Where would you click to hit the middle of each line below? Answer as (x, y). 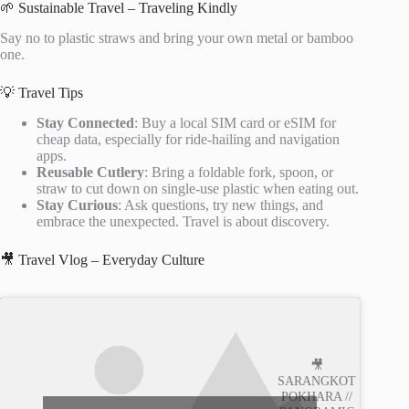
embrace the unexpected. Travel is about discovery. (183, 221)
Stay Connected (85, 122)
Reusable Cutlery (90, 172)
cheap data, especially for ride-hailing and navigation (188, 139)
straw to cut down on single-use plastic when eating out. (198, 188)
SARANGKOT (317, 381)
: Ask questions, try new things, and (220, 204)
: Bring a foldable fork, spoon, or (239, 172)
